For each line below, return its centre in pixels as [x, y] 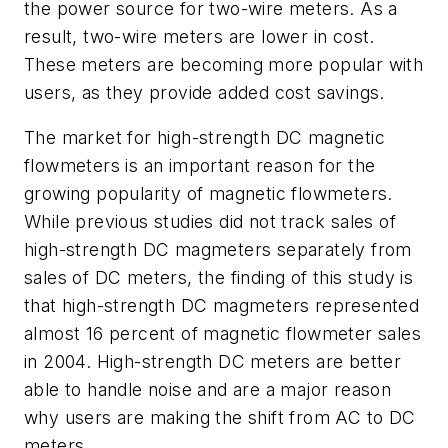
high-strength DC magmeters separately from [218, 250]
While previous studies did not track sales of [210, 222]
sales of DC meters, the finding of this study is [219, 278]
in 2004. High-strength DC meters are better [213, 362]
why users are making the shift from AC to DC [220, 418]
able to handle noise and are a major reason [208, 390]
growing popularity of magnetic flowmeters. [208, 194]
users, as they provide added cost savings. [204, 92]
